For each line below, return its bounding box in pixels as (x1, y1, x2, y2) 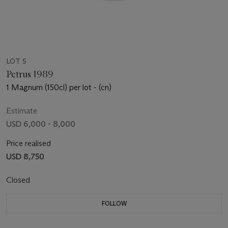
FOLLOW (101, 199, 127, 208)
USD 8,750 (6, 152, 44, 162)
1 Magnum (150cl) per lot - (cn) (6, 82, 111, 93)
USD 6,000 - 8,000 (6, 119, 75, 129)
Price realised (6, 138, 51, 149)
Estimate (6, 106, 37, 116)
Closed (6, 175, 32, 185)
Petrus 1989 (6, 69, 53, 80)
